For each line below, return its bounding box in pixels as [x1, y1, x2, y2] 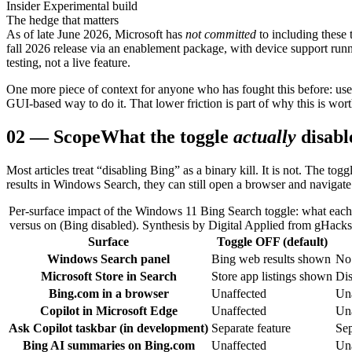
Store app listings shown [211, 269, 332, 284]
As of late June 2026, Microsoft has [6, 27, 182, 42]
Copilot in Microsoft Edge [39, 304, 178, 318]
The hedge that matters [6, 13, 119, 27]
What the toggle [101, 126, 229, 148]
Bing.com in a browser [48, 287, 169, 301]
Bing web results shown [211, 252, 331, 266]
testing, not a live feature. [6, 56, 130, 70]
